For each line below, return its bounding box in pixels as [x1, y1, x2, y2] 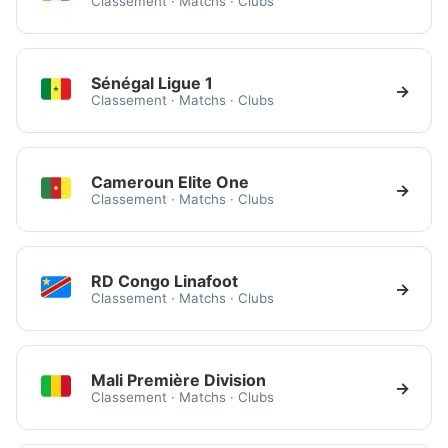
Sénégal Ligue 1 [91, 72, 213, 93]
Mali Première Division [91, 369, 266, 390]
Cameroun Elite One [91, 171, 249, 192]
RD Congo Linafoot [91, 270, 238, 291]
